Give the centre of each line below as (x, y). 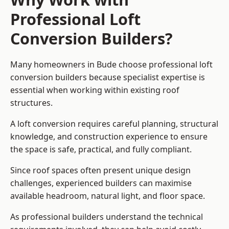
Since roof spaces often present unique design (100, 170)
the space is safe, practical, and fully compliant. (101, 150)
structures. (31, 103)
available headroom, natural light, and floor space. (108, 196)
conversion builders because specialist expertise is (108, 77)
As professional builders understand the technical (107, 217)
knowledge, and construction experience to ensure (109, 137)
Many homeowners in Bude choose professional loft (111, 65)
